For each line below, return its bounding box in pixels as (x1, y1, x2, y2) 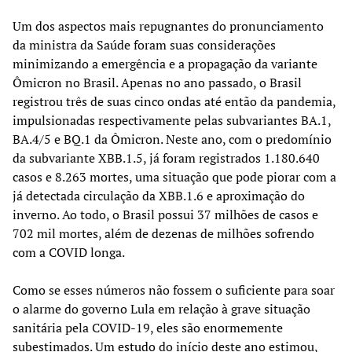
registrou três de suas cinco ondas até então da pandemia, (13, 92, 335, 110)
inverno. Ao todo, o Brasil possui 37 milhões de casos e (13, 205, 318, 223)
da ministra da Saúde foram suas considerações (13, 35, 276, 53)
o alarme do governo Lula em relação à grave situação (13, 299, 310, 317)
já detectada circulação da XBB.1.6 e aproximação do (13, 186, 305, 204)
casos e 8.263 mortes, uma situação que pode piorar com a (13, 167, 336, 185)
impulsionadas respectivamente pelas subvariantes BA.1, (13, 111, 331, 129)
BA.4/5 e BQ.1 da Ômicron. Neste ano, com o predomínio (13, 130, 332, 148)
